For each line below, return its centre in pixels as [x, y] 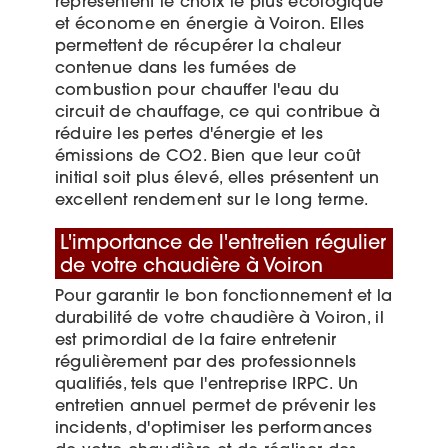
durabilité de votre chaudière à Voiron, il [219, 318]
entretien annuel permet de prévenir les [215, 406]
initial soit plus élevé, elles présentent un [217, 179]
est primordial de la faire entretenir [195, 340]
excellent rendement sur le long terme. [211, 201]
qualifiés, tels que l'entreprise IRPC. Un [206, 384]
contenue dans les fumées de [175, 69]
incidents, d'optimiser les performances [213, 428]
